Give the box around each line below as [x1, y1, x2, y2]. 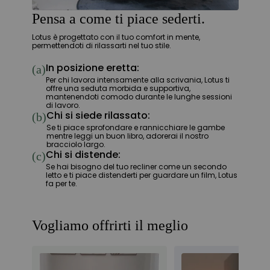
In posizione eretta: [45, 61, 139, 75]
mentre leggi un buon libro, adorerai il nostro [46, 131, 209, 142]
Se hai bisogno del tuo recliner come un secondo [45, 162, 227, 172]
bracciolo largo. [46, 139, 105, 150]
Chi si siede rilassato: [46, 108, 150, 123]
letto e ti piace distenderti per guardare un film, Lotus [45, 170, 237, 181]
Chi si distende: [45, 148, 121, 162]
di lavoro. [45, 100, 80, 111]
